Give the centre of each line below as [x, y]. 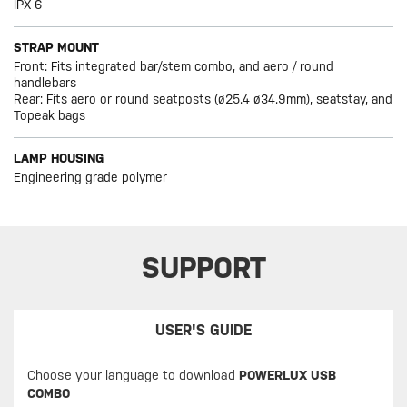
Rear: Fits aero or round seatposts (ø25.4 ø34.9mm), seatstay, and [203, 99]
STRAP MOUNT [57, 48]
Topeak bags [50, 116]
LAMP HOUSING [59, 159]
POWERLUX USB [288, 376]
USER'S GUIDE [204, 331]
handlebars [45, 83]
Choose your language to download [133, 376]
